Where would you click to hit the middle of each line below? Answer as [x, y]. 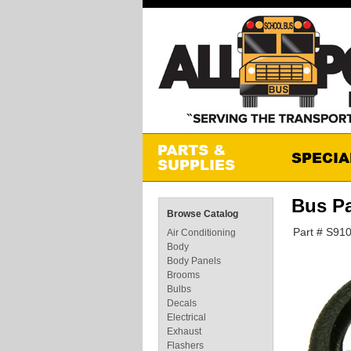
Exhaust [184, 331]
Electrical [186, 317]
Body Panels [194, 261]
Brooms [183, 275]
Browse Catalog [203, 214]
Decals [182, 303]
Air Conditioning [201, 233]
